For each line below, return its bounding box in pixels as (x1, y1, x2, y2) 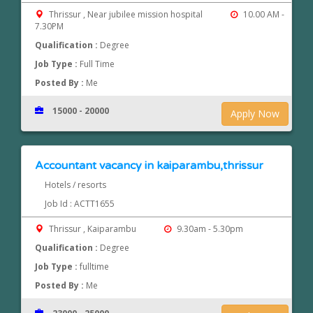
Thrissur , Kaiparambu (47, 223, 139, 235)
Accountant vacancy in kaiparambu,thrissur (35, 159, 264, 173)
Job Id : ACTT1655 (44, 198, 115, 210)
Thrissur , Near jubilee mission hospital (47, 8, 205, 21)
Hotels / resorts (44, 179, 106, 191)
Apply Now (231, 107, 280, 121)
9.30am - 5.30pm (174, 223, 243, 235)
